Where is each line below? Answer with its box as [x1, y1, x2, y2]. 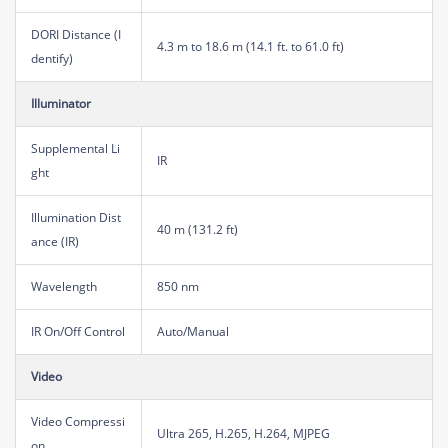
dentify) [31, 49, 73, 67]
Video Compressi [31, 412, 125, 430]
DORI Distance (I [31, 25, 121, 43]
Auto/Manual [157, 322, 229, 340]
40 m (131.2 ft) [157, 220, 238, 238]
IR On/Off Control [31, 322, 125, 340]
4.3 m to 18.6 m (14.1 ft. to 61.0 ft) [157, 37, 344, 55]
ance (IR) [31, 232, 79, 250]
